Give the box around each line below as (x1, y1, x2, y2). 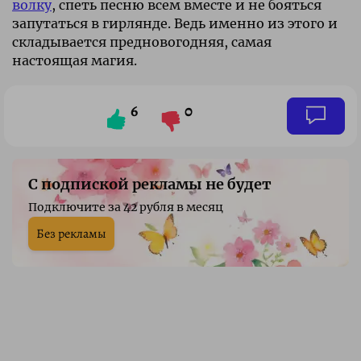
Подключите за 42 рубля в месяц (28, 199, 223, 214)
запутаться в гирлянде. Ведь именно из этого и (12, 15, 338, 31)
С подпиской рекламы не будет (28, 174, 272, 193)
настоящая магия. (12, 52, 137, 68)
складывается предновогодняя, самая (12, 33, 272, 50)
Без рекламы (36, 224, 106, 243)
